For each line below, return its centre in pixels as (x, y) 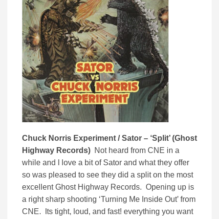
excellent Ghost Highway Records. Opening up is (108, 187)
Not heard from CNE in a (135, 151)
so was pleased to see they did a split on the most (108, 175)
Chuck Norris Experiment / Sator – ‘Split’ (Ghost (109, 138)
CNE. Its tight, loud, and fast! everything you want (108, 212)
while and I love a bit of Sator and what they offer (106, 163)
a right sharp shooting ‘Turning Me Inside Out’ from (109, 199)
